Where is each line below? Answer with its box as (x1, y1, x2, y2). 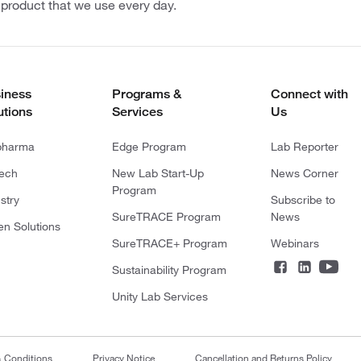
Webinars (270, 236, 319, 251)
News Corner (270, 166, 338, 180)
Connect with (270, 86, 348, 102)
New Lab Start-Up (111, 166, 204, 180)
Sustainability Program (111, 263, 226, 277)
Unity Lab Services (111, 289, 208, 304)
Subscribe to (270, 193, 335, 207)
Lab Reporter (270, 139, 338, 154)
